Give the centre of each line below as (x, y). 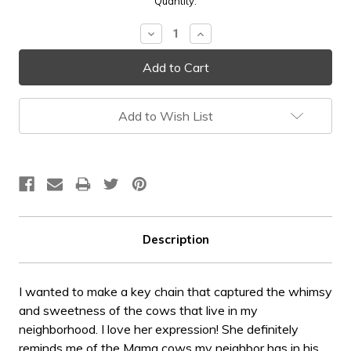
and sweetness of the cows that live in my (138, 310)
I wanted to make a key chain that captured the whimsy (175, 291)
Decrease (172, 33)
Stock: (34, 15)
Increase (218, 33)
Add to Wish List (165, 116)
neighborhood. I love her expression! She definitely (159, 329)
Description (175, 239)
